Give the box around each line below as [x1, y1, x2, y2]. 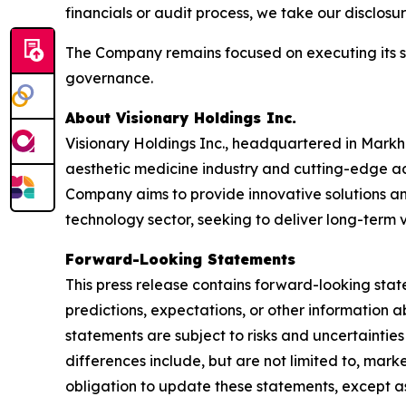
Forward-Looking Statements [65, 249, 295, 268]
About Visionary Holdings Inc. [65, 108, 296, 127]
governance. [65, 68, 153, 87]
